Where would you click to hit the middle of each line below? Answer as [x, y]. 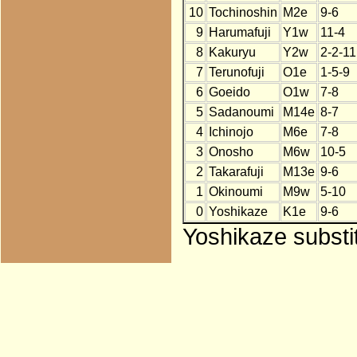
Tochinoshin [243, 13]
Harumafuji [239, 33]
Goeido [229, 92]
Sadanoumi [241, 112]
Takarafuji [236, 172]
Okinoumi [235, 192]
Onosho [231, 152]
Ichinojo [231, 132]
